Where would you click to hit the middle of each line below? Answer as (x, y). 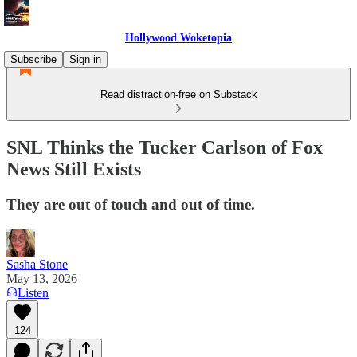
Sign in (85, 59)
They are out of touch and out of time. (131, 204)
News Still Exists (74, 169)
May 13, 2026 (42, 278)
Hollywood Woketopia (178, 38)
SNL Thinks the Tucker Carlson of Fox (165, 147)
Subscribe (33, 59)
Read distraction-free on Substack (178, 94)
